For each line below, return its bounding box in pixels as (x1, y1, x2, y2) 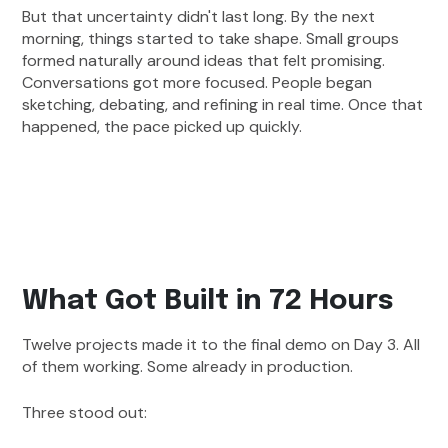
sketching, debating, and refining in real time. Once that (22, 94, 424, 116)
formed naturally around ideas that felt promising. (22, 50, 386, 72)
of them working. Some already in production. (22, 356, 354, 378)
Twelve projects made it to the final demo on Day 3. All (22, 334, 421, 356)
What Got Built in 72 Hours (22, 287, 395, 317)
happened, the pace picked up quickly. (22, 116, 303, 138)
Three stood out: (22, 402, 148, 424)
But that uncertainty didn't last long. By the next (22, 6, 376, 28)
